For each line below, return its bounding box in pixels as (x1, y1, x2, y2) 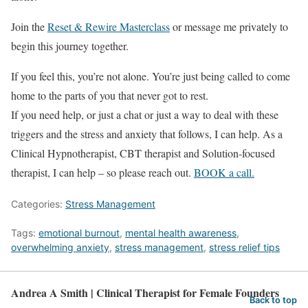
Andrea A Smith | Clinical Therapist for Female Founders (11, 284, 279, 300)
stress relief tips (209, 241, 280, 253)
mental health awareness (125, 226, 236, 239)
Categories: (11, 197, 65, 210)
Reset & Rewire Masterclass (47, 19, 170, 34)
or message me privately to (170, 19, 288, 34)
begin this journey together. (11, 38, 129, 53)
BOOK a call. (194, 164, 254, 179)
